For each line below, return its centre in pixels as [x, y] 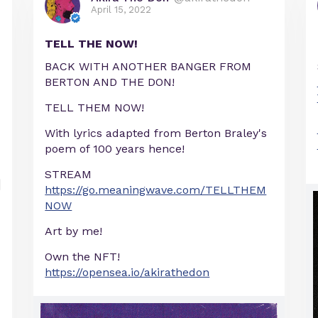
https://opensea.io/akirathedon [127, 272]
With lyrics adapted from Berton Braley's [156, 133]
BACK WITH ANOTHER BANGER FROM [148, 66]
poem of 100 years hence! [115, 148]
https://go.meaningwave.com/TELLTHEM [156, 190]
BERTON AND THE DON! [110, 82]
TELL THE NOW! [92, 43]
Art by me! [74, 231]
